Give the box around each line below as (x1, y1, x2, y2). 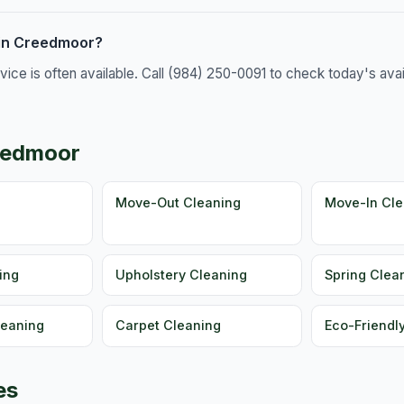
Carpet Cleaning (115, 317, 222, 334)
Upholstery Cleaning (115, 267, 248, 283)
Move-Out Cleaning (115, 194, 242, 210)
